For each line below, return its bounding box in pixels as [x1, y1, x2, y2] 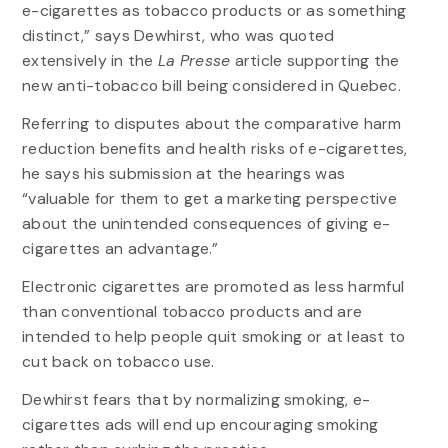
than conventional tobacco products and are [21, 301, 363, 323]
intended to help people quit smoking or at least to [21, 326, 406, 348]
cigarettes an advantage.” [21, 237, 219, 259]
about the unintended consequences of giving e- [21, 212, 391, 234]
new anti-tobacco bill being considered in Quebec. [21, 74, 401, 96]
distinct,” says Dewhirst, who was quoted [21, 24, 335, 46]
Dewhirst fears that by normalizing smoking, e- [21, 389, 371, 411]
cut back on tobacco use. [21, 351, 215, 373]
